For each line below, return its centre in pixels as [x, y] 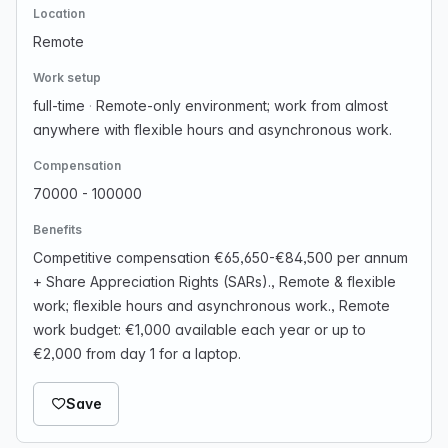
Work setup [67, 77]
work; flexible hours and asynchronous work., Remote [211, 305]
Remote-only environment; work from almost [240, 105]
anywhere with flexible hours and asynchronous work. [212, 129]
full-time [61, 105]
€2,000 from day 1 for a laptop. [137, 353]
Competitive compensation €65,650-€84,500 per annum [220, 257]
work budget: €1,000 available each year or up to [199, 329]
